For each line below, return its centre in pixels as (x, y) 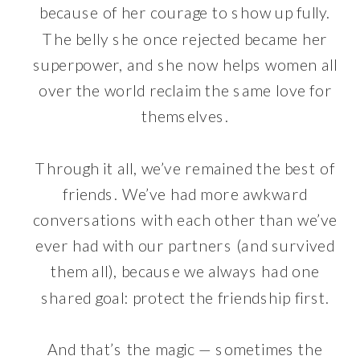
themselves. (185, 116)
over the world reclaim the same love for (185, 90)
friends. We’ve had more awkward (185, 194)
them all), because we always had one (185, 272)
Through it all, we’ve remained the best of (185, 168)
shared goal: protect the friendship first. (185, 298)
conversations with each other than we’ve (185, 220)
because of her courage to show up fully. (185, 13)
